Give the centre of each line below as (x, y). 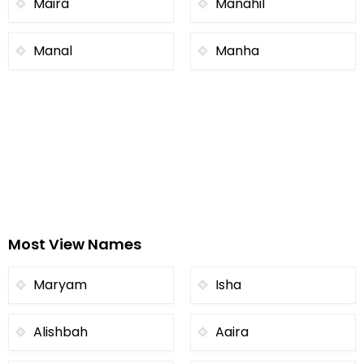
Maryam (60, 285)
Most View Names (75, 244)
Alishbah (61, 332)
